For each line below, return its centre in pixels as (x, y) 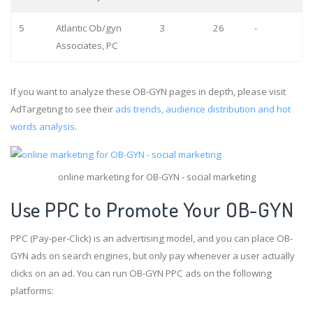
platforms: (32, 290)
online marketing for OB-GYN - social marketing (156, 176)
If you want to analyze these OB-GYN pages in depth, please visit (148, 91)
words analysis (43, 126)
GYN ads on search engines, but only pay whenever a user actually (153, 255)
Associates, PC (87, 45)
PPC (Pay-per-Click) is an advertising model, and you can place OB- (152, 238)
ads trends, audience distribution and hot (203, 109)
